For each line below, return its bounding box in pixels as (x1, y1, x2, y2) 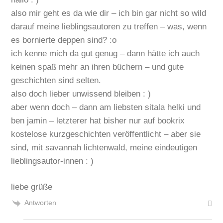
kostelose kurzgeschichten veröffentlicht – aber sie (11, 129, 201, 139)
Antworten (24, 199, 57, 207)
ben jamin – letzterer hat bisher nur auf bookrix (11, 115, 185, 125)
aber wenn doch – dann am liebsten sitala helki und (11, 102, 201, 112)
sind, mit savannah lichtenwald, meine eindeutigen (11, 142, 198, 152)
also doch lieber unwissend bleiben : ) (11, 89, 151, 99)
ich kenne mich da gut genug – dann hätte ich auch (11, 48, 200, 58)
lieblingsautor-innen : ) (11, 156, 94, 166)
